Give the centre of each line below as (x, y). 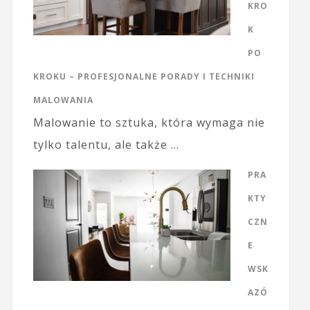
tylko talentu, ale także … (106, 145)
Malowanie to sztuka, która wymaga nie (149, 123)
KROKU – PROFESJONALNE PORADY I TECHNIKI (144, 77)
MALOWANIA (63, 100)
